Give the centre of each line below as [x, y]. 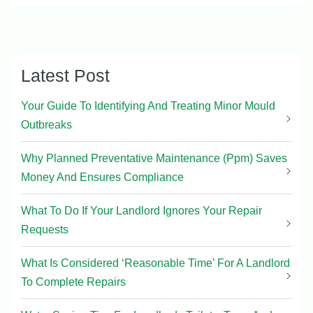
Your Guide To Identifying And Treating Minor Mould [148, 106]
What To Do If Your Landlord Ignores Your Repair [141, 211]
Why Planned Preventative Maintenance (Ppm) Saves [154, 158]
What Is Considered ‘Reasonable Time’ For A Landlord [155, 263]
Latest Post [65, 75]
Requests [45, 230]
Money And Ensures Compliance [102, 177]
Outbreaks [46, 125]
